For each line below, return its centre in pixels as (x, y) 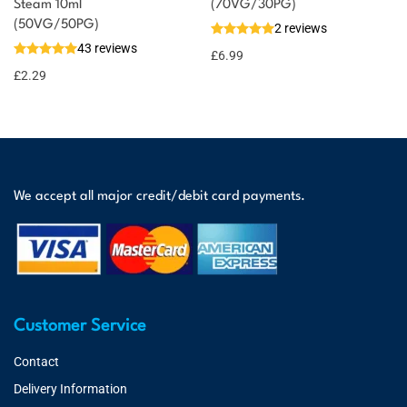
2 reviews (301, 28)
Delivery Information (70, 389)
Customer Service (80, 326)
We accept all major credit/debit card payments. (159, 197)
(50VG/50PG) (56, 25)
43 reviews (107, 48)
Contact (36, 362)
